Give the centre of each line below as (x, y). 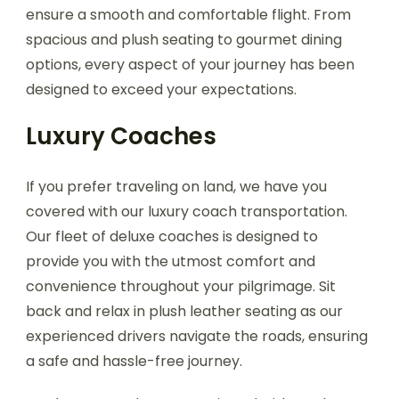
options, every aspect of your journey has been (190, 64)
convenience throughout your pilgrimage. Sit (181, 286)
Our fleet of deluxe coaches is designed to (172, 236)
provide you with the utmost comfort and (171, 261)
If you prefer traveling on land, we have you (176, 186)
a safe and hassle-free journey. (134, 361)
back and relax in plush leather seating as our (184, 311)
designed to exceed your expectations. (161, 89)
